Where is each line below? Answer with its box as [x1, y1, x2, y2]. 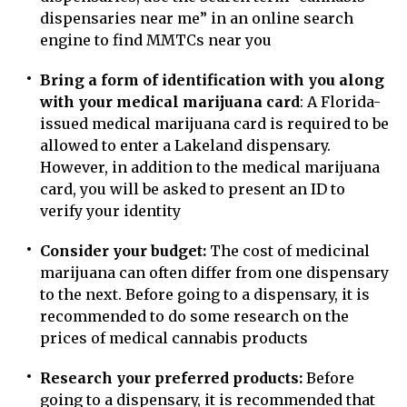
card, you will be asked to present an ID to [40, 179, 345, 198]
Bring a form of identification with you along [40, 70, 384, 89]
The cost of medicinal [206, 241, 370, 260]
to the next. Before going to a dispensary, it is [40, 284, 370, 303]
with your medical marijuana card [40, 92, 300, 111]
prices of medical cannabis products [40, 328, 308, 347]
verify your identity [40, 201, 181, 220]
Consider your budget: [40, 241, 206, 260]
